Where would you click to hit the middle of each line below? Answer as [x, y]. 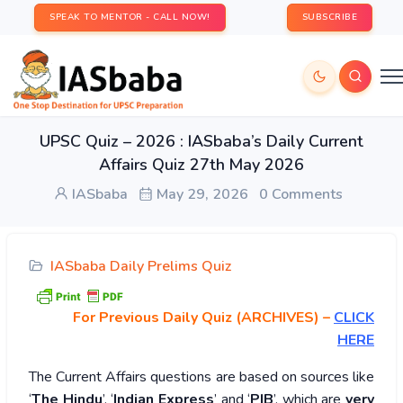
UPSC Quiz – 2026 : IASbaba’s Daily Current [201, 141]
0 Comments [300, 194]
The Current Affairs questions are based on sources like [201, 377]
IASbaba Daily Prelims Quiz [141, 266]
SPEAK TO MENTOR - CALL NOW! [130, 17]
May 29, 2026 [200, 194]
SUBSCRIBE [329, 17]
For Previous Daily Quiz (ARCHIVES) [196, 318]
